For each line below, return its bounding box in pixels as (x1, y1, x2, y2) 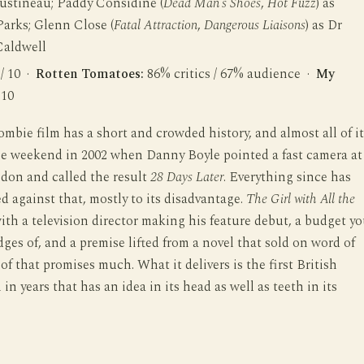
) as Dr (305, 15, 342, 36)
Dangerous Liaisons (203, 15, 305, 36)
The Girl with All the (245, 189, 355, 210)
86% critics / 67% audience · (143, 64, 316, 85)
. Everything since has (223, 167, 351, 188)
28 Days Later (149, 167, 223, 188)
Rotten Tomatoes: (35, 64, 144, 85)
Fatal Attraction (113, 15, 197, 36)
